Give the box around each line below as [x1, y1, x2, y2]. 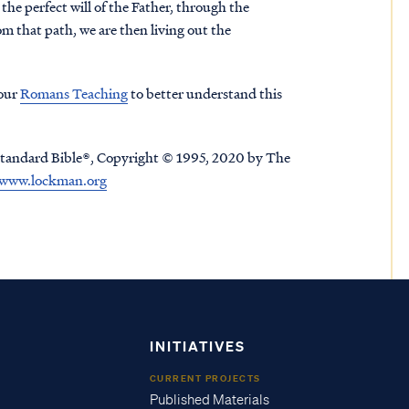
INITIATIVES [149, 336, 246, 355]
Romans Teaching [20, 82, 128, 103]
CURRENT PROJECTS [149, 371, 261, 385]
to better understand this [128, 82, 282, 103]
